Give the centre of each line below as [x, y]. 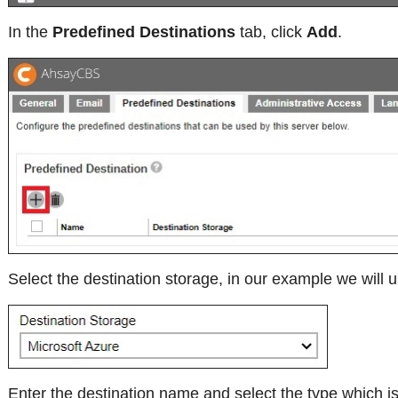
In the [30, 32]
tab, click [271, 32]
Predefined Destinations [144, 32]
